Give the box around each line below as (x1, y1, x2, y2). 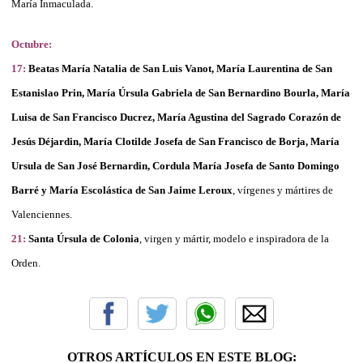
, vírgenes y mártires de (233, 183, 333, 196)
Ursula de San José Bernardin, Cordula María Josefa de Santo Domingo (11, 159, 340, 172)
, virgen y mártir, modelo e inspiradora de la (139, 232, 329, 245)
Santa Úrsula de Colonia (26, 232, 139, 245)
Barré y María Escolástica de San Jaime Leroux (11, 183, 233, 196)
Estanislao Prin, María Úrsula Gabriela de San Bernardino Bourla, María (11, 86, 350, 99)
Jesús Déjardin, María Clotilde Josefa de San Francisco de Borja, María (11, 135, 340, 147)
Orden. (11, 256, 41, 269)
